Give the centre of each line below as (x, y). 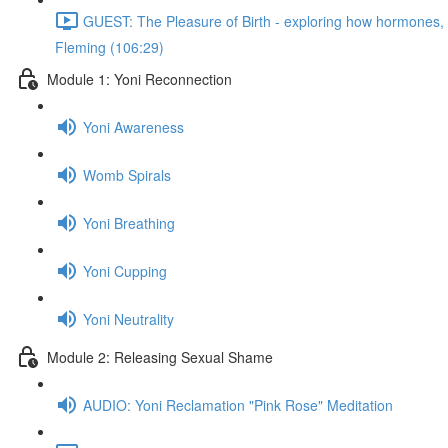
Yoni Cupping (125, 270)
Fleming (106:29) (109, 47)
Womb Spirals (127, 174)
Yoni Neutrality (128, 318)
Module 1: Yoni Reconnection (139, 78)
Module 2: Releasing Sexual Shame (160, 356)
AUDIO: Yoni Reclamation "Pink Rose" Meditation (238, 404)
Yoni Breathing (129, 222)
